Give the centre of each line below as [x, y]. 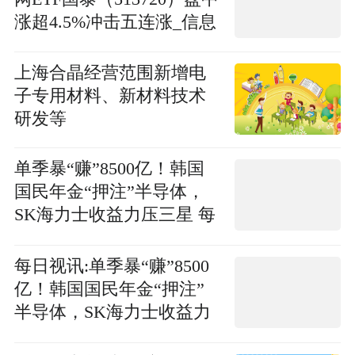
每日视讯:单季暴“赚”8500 [111, 266]
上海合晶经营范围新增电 [110, 73]
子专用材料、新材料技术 [110, 95]
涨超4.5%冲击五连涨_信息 [115, 23]
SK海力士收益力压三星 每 [115, 215]
